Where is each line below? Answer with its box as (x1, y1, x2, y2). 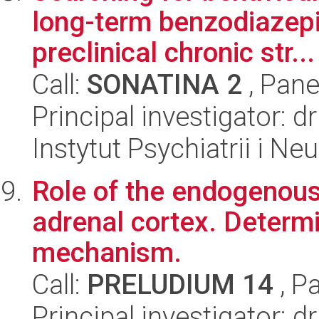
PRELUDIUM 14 (87, 268, 273, 300)
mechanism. (32, 236, 182, 268)
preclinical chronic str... (32, 36, 315, 68)
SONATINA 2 (87, 68, 242, 100)
